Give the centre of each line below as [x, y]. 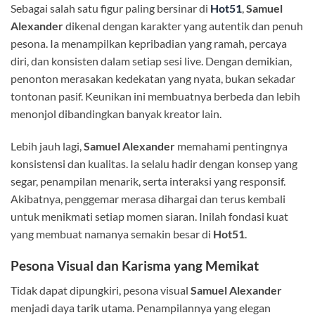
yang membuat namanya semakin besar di [112, 234]
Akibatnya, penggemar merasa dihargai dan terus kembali [148, 199]
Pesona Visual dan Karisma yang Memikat [135, 265]
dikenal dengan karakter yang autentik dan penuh [183, 26]
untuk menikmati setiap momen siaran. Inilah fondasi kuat [149, 217]
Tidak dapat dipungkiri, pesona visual [101, 290]
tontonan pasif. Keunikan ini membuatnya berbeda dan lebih [155, 96]
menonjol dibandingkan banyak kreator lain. [116, 114]
